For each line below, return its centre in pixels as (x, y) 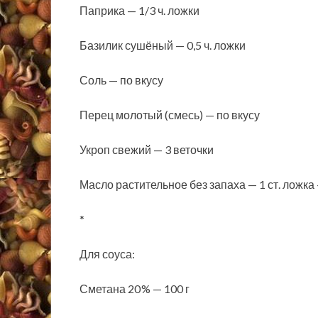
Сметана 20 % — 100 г (135, 289)
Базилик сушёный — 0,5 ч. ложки (163, 45)
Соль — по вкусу (121, 80)
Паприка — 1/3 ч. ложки (139, 11)
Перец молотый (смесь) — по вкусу (170, 115)
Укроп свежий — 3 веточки (147, 150)
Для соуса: (107, 254)
